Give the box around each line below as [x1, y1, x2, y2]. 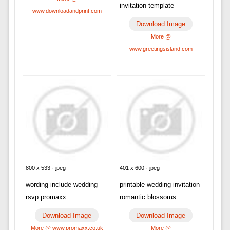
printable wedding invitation [119, 181, 200, 189]
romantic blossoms [119, 193, 176, 201]
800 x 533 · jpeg [25, 165, 66, 171]
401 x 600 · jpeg [119, 165, 160, 171]
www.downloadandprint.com [32, 7, 102, 14]
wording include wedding [25, 181, 98, 189]
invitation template [119, 1, 174, 9]
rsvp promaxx [25, 193, 66, 201]
